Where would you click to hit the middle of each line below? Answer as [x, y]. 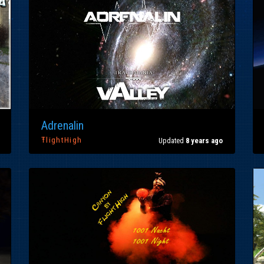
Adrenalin [62, 126]
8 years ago [204, 140]
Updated [172, 140]
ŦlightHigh [62, 140]
